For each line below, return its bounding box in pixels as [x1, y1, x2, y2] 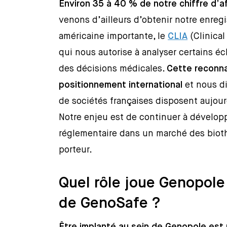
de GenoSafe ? [59, 196, 161, 212]
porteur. [59, 145, 93, 155]
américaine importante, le [59, 32, 168, 42]
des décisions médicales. [59, 64, 167, 74]
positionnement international [59, 81, 183, 90]
